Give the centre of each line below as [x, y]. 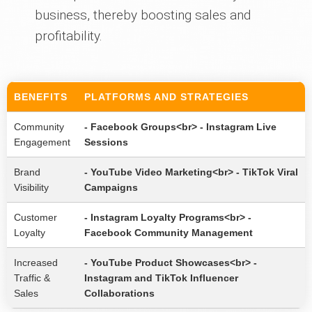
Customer [36, 218]
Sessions [106, 142]
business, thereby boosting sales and [143, 15]
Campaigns [111, 188]
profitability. [69, 36]
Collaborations [119, 294]
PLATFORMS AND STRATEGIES [166, 97]
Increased [36, 263]
